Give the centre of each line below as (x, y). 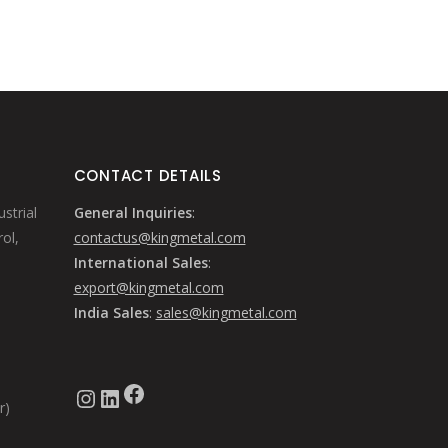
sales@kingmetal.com (226, 312)
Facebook (127, 392)
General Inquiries (132, 212)
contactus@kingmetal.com (159, 237)
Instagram (83, 397)
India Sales (111, 312)
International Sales (140, 262)
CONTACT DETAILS (147, 175)
